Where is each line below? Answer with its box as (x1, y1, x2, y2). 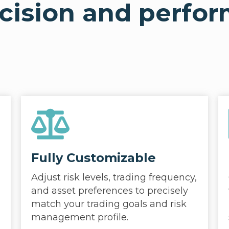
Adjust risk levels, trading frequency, (31, 172, 197, 183)
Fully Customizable (31, 150, 156, 165)
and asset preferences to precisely (31, 185, 188, 196)
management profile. (31, 212, 128, 223)
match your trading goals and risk (31, 198, 187, 210)
